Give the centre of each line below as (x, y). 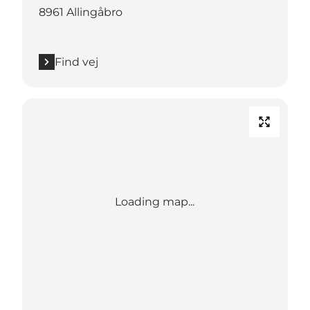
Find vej (76, 62)
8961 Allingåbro (81, 12)
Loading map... (155, 201)
